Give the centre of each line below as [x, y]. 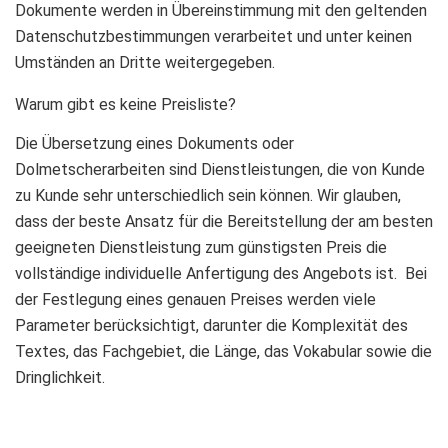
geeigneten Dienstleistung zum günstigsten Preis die [201, 247]
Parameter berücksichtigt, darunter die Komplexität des [211, 325]
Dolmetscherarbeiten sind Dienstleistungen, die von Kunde [220, 169]
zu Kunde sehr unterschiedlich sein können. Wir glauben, [208, 195]
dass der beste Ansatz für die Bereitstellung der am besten [224, 221]
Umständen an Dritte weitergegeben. [145, 62]
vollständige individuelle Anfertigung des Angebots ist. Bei [221, 273]
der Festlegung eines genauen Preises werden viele [195, 299]
